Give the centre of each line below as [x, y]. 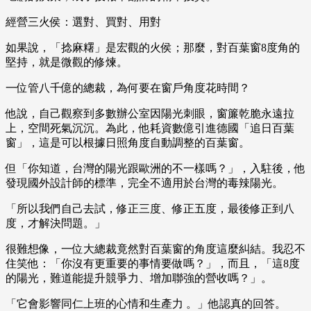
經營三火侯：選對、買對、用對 [83, 22]
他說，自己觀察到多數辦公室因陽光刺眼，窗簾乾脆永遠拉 [150, 114]
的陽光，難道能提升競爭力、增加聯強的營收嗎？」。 [139, 278]
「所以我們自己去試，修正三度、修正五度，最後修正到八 [150, 209]
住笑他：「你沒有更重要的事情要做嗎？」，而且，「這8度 [153, 264]
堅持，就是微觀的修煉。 [67, 62]
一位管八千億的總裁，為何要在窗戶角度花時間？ [128, 88]
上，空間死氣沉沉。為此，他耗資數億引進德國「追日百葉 [150, 128]
